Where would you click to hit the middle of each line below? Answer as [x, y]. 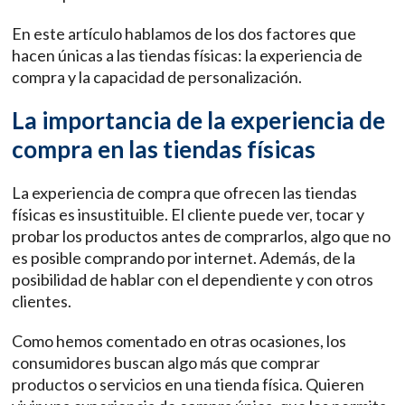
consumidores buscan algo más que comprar [166, 363]
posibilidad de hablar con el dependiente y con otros [193, 280]
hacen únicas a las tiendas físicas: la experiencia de [188, 56]
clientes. [43, 301]
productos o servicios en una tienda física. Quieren [188, 385]
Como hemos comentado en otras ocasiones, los [179, 341]
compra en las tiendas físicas [164, 150]
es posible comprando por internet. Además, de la [184, 258]
